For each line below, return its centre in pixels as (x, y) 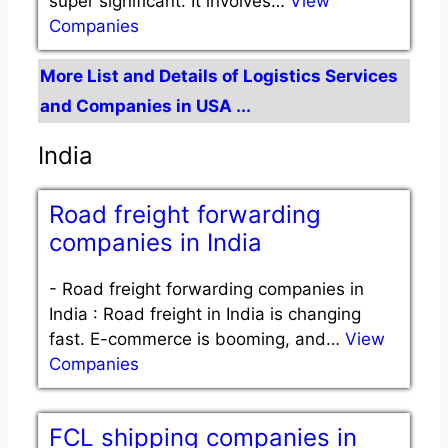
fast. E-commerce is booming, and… (197, 338)
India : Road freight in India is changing (205, 313)
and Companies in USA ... (145, 106)
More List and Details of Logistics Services (219, 76)
